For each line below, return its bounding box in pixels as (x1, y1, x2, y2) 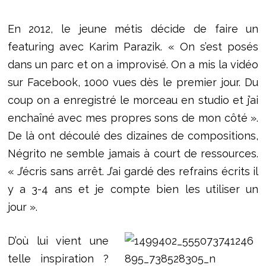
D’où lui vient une (7, 234, 109, 247)
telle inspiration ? (7, 252, 109, 265)
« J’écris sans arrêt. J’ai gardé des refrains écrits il (7, 164, 259, 178)
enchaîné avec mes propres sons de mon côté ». (7, 111, 259, 124)
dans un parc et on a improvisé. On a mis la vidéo (7, 58, 259, 71)
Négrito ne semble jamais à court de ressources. (7, 147, 259, 160)
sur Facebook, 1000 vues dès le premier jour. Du (7, 75, 259, 88)
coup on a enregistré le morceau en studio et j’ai (7, 93, 259, 106)
